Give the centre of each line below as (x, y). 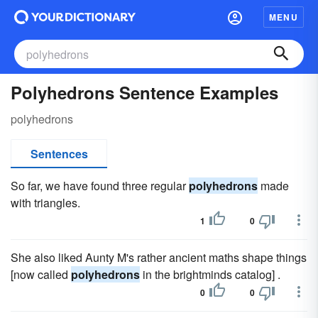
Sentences (59, 154)
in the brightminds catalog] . (210, 274)
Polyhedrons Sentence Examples (144, 92)
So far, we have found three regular (100, 186)
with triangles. (45, 203)
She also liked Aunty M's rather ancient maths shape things (159, 257)
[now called (41, 274)
